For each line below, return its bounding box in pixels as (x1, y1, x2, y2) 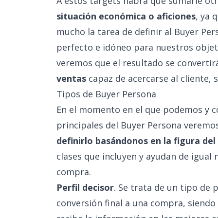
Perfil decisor (56, 182, 114, 193)
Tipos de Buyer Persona (56, 88, 156, 100)
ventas (56, 73, 86, 84)
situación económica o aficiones (56, 10, 196, 22)
